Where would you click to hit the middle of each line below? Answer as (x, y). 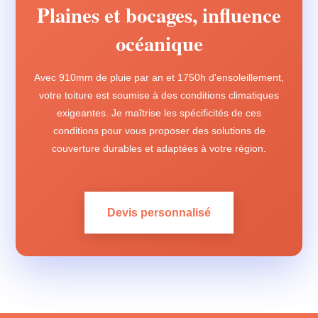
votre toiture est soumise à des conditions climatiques (159, 95)
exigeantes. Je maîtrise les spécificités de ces (159, 113)
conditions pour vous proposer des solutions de (159, 131)
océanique (159, 43)
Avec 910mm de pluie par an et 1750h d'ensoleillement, (159, 77)
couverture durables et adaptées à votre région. (159, 148)
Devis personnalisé (159, 213)
